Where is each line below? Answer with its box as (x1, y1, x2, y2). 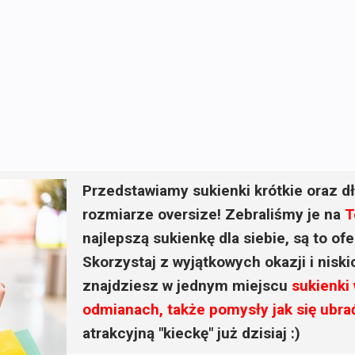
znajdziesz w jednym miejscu (82, 277, 292, 295)
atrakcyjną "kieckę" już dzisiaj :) (82, 324, 300, 342)
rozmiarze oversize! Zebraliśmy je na (82, 205, 345, 223)
